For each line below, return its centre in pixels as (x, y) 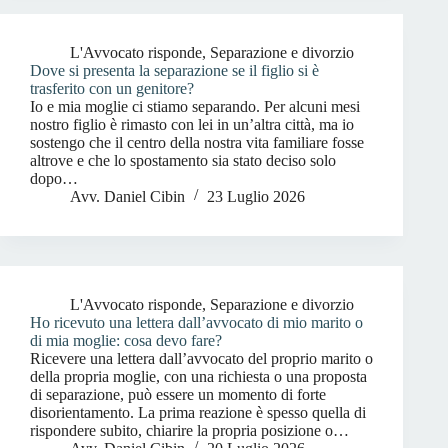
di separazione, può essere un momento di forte (178, 394)
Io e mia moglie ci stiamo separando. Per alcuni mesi (195, 106)
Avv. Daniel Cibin (127, 196)
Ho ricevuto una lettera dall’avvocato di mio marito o (196, 322)
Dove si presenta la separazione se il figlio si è (174, 70)
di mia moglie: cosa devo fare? (126, 340)
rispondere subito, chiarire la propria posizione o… (189, 430)
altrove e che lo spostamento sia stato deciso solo (183, 160)
